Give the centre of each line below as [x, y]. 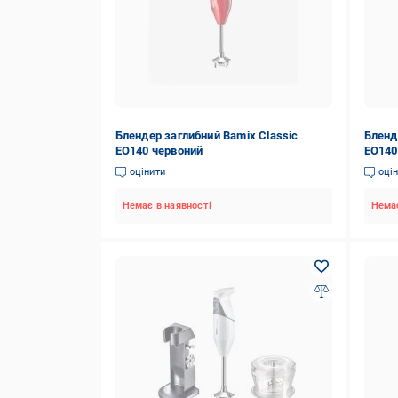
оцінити [147, 172]
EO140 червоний [159, 151]
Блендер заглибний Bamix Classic [207, 135]
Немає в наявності [167, 206]
